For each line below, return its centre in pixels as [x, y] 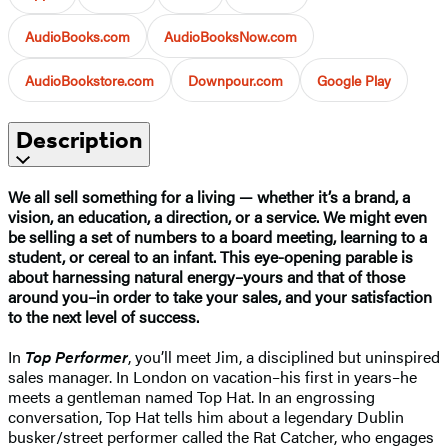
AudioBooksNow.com [230, 35]
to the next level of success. [103, 316]
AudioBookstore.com [89, 79]
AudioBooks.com [77, 35]
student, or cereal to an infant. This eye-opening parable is [210, 256]
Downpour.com [235, 79]
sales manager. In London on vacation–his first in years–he [212, 376]
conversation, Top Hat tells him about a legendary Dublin [206, 416]
